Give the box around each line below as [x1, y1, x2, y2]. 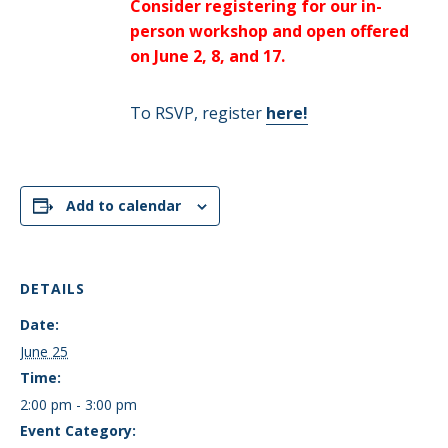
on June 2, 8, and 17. [129, 45, 289, 67]
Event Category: [20, 421, 136, 440]
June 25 [20, 342, 68, 361]
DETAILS [20, 279, 85, 298]
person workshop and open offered [129, 20, 409, 42]
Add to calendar [66, 196, 181, 215]
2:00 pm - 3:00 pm [20, 395, 137, 414]
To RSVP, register [129, 102, 266, 124]
